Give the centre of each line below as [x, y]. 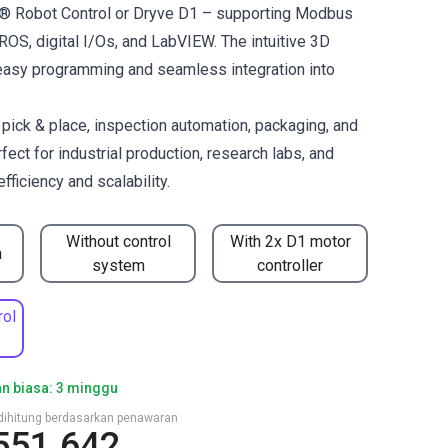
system [118, 265]
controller [290, 265]
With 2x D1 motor [290, 241]
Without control [118, 241]
